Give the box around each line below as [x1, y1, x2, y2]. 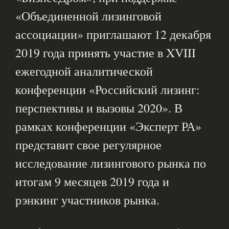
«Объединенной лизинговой [15, 8, 162, 25]
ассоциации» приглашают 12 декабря [15, 26, 211, 43]
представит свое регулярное [15, 136, 162, 153]
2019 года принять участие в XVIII [15, 44, 196, 61]
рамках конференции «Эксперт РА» [15, 118, 201, 135]
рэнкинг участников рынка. [15, 192, 159, 209]
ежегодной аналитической [15, 63, 153, 80]
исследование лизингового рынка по [15, 155, 206, 172]
